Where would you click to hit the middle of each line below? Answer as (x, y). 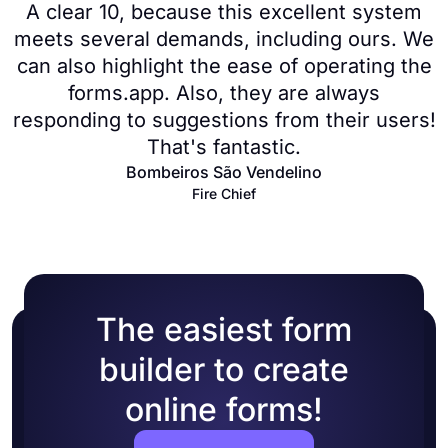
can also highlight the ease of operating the (224, 66)
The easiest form (224, 329)
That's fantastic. (224, 147)
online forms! (224, 409)
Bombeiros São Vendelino (224, 172)
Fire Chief (224, 193)
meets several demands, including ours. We (224, 39)
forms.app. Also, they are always (224, 93)
